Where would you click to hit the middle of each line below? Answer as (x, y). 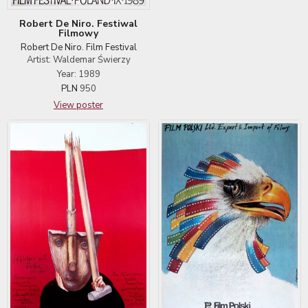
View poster (78, 106)
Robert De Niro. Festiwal (78, 24)
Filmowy (78, 34)
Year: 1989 (78, 75)
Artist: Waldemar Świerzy (78, 60)
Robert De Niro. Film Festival (78, 48)
